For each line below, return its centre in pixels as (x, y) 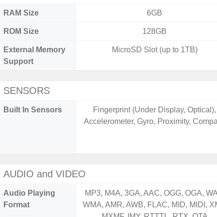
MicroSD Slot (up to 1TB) (155, 50)
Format (16, 205)
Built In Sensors (33, 110)
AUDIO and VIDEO (45, 174)
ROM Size (21, 31)
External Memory (34, 50)
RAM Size (21, 13)
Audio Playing (29, 193)
